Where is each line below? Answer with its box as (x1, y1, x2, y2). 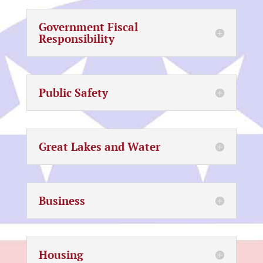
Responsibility (38, 31, 114, 46)
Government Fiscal (38, 19, 138, 34)
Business (38, 193, 85, 208)
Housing (38, 247, 83, 262)
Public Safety (38, 85, 108, 100)
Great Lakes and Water (38, 139, 160, 154)
